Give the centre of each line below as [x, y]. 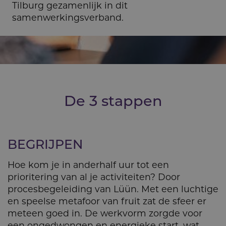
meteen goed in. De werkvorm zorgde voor [105, 213]
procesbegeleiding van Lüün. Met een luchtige [113, 189]
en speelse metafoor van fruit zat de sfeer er [107, 201]
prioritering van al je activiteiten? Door [94, 177]
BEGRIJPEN [45, 144]
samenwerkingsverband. [68, 17]
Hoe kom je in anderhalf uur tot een [88, 165]
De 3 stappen [113, 100]
